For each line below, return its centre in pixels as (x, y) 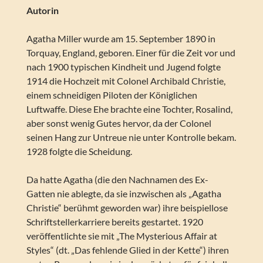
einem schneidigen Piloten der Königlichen (112, 95)
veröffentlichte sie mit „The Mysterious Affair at (122, 236)
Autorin (42, 11)
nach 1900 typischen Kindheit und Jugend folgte (123, 67)
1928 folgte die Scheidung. (79, 151)
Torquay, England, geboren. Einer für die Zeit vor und (131, 53)
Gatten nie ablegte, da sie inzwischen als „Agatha (124, 194)
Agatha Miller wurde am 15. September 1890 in (121, 39)
